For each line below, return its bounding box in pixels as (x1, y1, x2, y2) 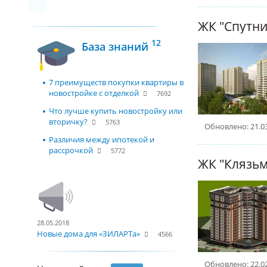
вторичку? (49, 116, 88, 127)
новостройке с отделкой (49, 88, 139, 98)
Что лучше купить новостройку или (49, 105, 182, 116)
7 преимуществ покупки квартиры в (49, 77, 184, 88)
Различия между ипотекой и (49, 134, 154, 145)
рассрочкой (49, 145, 93, 156)
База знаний (82, 39, 151, 54)
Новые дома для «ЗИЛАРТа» (37, 228, 140, 239)
